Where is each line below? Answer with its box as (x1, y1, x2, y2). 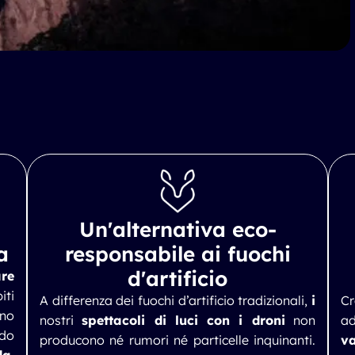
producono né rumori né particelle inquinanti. (40, 332, 315, 348)
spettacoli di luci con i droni (82, 312, 285, 328)
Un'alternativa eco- (78, 216, 277, 242)
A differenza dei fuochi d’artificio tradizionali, (40, 292, 311, 308)
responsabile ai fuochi (64, 241, 291, 267)
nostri (40, 312, 82, 328)
